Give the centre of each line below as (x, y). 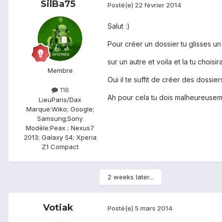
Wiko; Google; (73, 109)
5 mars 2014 (154, 208)
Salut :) (119, 26)
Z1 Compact (60, 146)
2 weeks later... (131, 177)
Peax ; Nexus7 (72, 128)
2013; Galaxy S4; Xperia (60, 137)
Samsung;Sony (60, 118)
